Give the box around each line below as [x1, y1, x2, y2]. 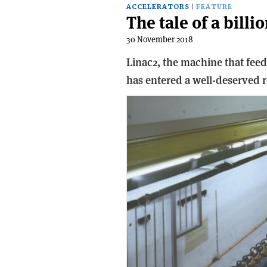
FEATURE [196, 2, 232, 11]
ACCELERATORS [126, 2, 190, 11]
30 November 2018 [126, 34, 193, 45]
